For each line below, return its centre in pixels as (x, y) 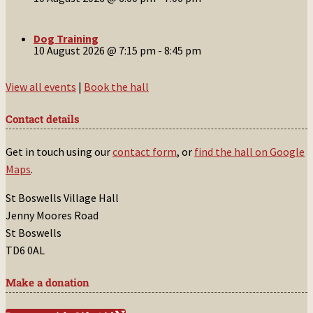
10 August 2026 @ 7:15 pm (95, 51)
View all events (41, 87)
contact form (145, 152)
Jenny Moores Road (52, 216)
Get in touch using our (59, 152)
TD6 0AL (25, 250)
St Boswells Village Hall (62, 198)
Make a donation (48, 283)
